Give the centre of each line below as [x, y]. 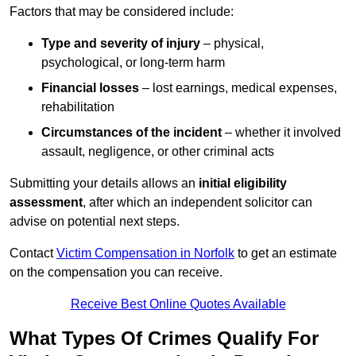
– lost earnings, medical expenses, [238, 88]
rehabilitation [78, 107]
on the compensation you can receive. [116, 273]
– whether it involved [281, 133]
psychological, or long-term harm [133, 63]
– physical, [232, 44]
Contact [33, 253]
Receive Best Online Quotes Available [178, 304]
